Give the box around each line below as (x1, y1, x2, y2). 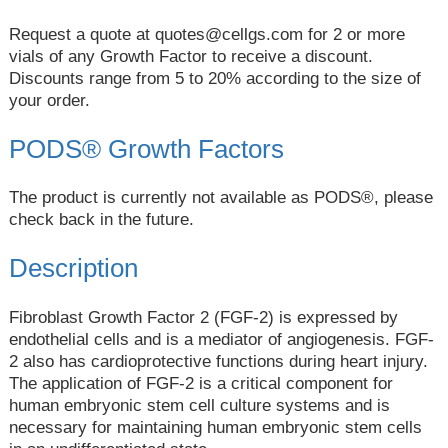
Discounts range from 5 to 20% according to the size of (8, 68, 421, 88)
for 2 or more (302, 24, 405, 44)
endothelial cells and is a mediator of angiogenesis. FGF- (8, 329, 434, 349)
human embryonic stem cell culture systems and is (8, 395, 390, 415)
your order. (8, 90, 90, 110)
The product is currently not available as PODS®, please (8, 188, 433, 208)
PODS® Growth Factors (8, 135, 284, 164)
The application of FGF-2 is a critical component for (8, 373, 393, 393)
